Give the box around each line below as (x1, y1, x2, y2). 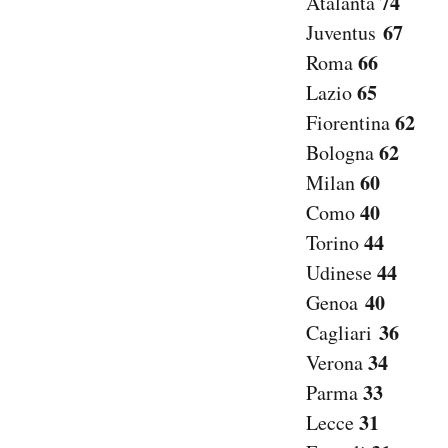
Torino (306, 229, 364, 257)
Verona (306, 349, 368, 377)
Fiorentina (306, 109, 395, 137)
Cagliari (306, 319, 379, 347)
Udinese (306, 259, 372, 287)
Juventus (306, 19, 383, 47)
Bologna (306, 139, 379, 167)
